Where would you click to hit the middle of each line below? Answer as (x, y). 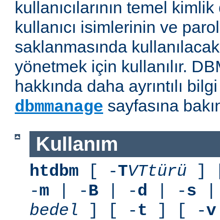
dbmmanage (59, 107)
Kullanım (77, 144)
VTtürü (157, 171)
